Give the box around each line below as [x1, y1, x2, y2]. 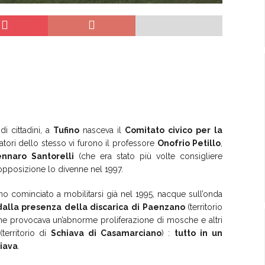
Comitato [124, 125, 164, 135]
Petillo [192, 138, 221, 148]
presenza [21, 202, 62, 212]
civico [168, 125, 193, 135]
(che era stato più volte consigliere [74, 151, 223, 161]
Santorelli [31, 151, 75, 161]
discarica [90, 202, 129, 212]
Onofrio [157, 138, 190, 148]
